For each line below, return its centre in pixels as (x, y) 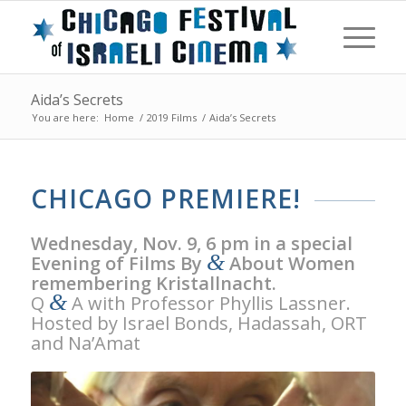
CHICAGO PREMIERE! (165, 198)
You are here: (65, 117)
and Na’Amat (85, 343)
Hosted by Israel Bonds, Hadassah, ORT (198, 323)
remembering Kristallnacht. (153, 283)
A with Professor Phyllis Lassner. (208, 303)
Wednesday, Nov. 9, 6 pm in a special (191, 243)
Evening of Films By (118, 263)
